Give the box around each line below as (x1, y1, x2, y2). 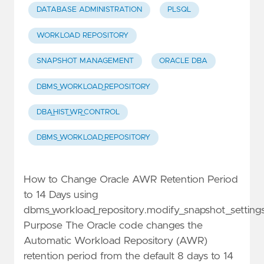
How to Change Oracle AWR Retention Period (24, 174, 238, 186)
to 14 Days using (24, 190, 98, 201)
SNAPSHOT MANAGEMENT (36, 57, 134, 65)
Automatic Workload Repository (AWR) (24, 236, 207, 247)
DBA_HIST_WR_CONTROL (36, 108, 120, 116)
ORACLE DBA (159, 57, 208, 65)
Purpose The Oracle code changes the (24, 220, 203, 232)
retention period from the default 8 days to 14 (24, 251, 233, 262)
